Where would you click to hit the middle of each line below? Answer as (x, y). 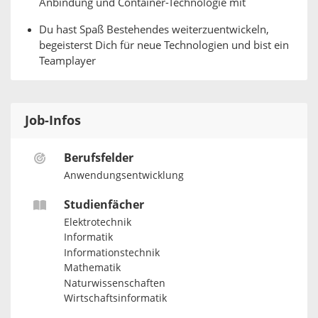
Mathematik (92, 268)
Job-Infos (53, 121)
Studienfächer (104, 205)
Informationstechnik (111, 253)
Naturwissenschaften (114, 283)
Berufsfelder (98, 158)
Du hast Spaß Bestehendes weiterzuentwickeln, (154, 30)
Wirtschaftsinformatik (115, 298)
